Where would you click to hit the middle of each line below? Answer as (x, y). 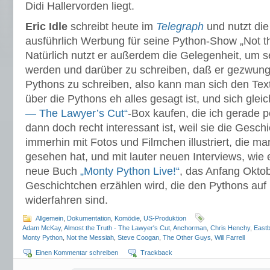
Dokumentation (89, 218)
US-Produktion (165, 218)
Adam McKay (42, 228)
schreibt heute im (112, 27)
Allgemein (49, 218)
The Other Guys (187, 237)
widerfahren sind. (67, 200)
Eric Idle (46, 27)
